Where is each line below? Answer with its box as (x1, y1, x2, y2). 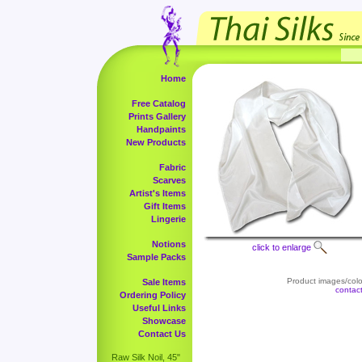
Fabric (159, 162, 186, 172)
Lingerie (151, 214, 186, 224)
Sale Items (142, 277, 186, 287)
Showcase (142, 316, 186, 326)
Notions (152, 239, 186, 249)
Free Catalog (132, 99, 186, 108)
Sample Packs (127, 252, 186, 262)
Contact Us (138, 329, 186, 339)
